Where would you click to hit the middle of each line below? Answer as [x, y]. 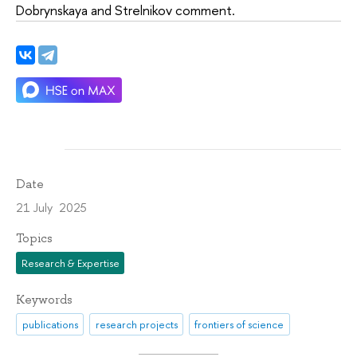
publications [50, 324]
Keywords [44, 300]
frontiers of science [239, 324]
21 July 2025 [51, 208]
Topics [34, 239]
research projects [136, 324]
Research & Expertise [70, 263]
